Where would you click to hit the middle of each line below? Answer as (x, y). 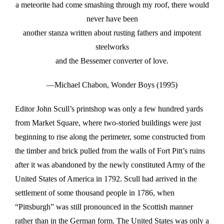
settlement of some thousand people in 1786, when (95, 192)
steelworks (112, 46)
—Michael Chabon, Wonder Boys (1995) (112, 84)
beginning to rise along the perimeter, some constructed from (110, 136)
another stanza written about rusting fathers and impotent (112, 32)
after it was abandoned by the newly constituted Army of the (110, 164)
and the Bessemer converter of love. (112, 60)
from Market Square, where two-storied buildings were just (108, 122)
